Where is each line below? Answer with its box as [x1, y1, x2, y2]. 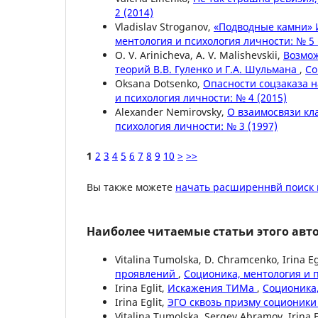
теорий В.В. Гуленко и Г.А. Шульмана [115, 62, 300, 77]
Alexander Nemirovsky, [115, 105, 227, 119]
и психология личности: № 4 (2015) [115, 91, 287, 105]
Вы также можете [87, 180, 175, 194]
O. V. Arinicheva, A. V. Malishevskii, [115, 48, 283, 62]
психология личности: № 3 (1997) [115, 119, 278, 133]
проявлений [115, 267, 178, 281]
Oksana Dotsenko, [115, 77, 203, 91]
